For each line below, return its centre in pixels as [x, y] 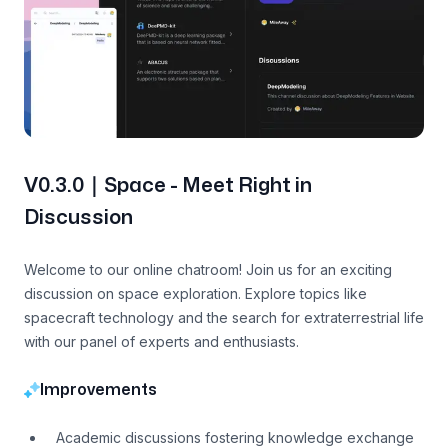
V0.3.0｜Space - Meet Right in [168, 186]
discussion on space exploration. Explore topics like [195, 294]
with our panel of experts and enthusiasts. [161, 342]
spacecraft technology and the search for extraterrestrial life [224, 318]
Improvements [98, 390]
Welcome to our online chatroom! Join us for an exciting [208, 270]
